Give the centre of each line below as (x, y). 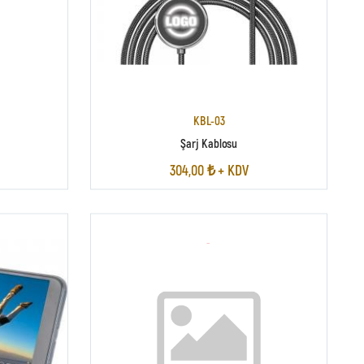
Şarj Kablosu (209, 142)
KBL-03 (209, 121)
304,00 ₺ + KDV (209, 169)
